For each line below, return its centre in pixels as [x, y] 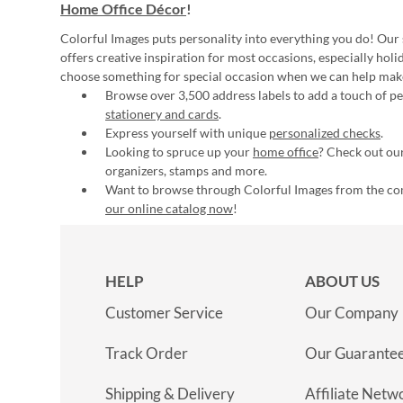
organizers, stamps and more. [186, 170]
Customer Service [164, 313]
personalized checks [325, 133]
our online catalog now [169, 208]
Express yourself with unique [187, 133]
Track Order [147, 353]
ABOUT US [342, 281]
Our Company [352, 313]
